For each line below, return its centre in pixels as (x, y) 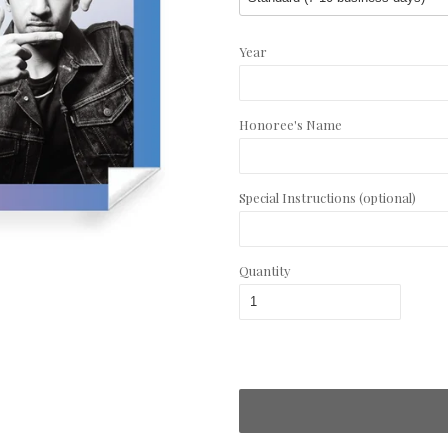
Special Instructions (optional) (327, 197)
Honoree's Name (290, 124)
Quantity (265, 270)
